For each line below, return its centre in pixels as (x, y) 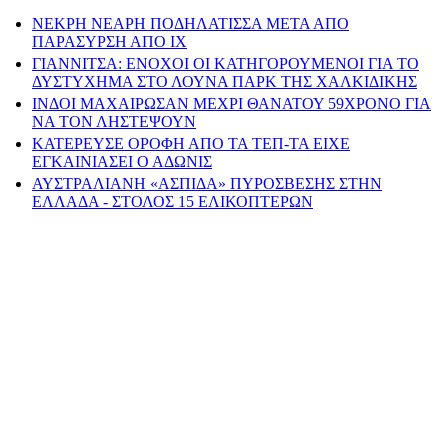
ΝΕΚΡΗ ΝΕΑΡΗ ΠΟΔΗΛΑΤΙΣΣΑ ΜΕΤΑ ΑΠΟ (190, 24)
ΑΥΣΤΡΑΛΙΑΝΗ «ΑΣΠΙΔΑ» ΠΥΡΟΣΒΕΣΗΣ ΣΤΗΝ (207, 184)
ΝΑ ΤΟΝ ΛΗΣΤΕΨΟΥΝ (114, 122)
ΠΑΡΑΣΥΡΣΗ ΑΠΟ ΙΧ (109, 42)
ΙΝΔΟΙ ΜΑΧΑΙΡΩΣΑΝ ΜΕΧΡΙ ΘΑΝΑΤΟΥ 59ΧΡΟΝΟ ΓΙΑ (231, 104)
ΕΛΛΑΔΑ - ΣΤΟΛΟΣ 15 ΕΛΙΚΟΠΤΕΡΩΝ (172, 202)
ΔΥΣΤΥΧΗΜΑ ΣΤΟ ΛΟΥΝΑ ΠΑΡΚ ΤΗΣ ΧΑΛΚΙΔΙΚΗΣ (224, 82)
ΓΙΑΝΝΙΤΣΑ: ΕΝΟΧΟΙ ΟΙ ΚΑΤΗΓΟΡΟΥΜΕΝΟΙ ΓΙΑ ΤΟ (225, 64)
